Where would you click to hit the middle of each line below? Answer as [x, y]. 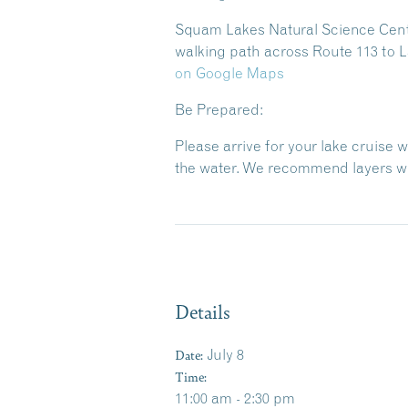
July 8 [225, 354]
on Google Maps [229, 73]
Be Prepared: [219, 109]
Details [203, 311]
